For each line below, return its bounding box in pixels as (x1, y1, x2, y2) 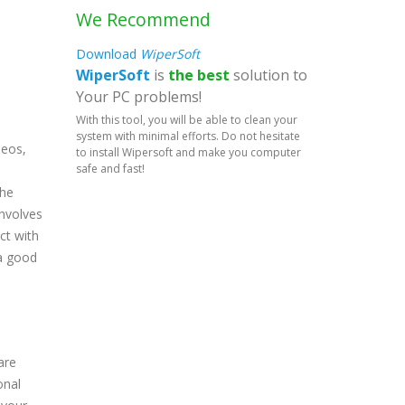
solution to (229, 65, 307, 85)
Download (75, 45, 140, 62)
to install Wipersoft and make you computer (75, 145, 301, 160)
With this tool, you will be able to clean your (75, 112, 297, 127)
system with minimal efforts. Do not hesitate (75, 128, 300, 144)
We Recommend (75, 7, 211, 32)
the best (167, 65, 230, 85)
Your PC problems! (75, 87, 202, 107)
